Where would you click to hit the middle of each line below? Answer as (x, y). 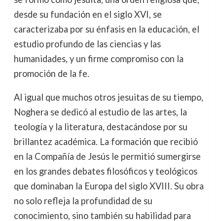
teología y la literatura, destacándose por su (100, 127)
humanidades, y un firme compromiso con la (98, 59)
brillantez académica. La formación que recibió (106, 142)
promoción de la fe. (51, 74)
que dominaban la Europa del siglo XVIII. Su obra (109, 186)
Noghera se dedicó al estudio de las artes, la (100, 112)
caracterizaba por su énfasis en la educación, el (106, 29)
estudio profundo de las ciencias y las (87, 44)
